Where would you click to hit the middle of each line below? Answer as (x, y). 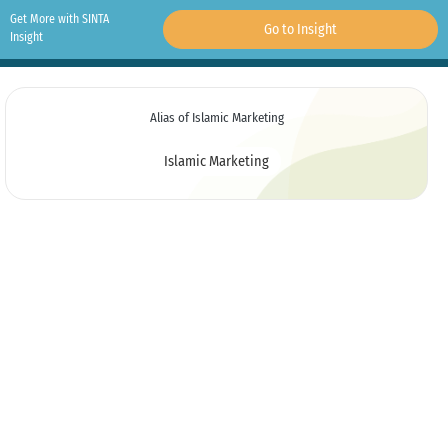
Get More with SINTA (59, 19)
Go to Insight (300, 29)
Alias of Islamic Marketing (216, 117)
